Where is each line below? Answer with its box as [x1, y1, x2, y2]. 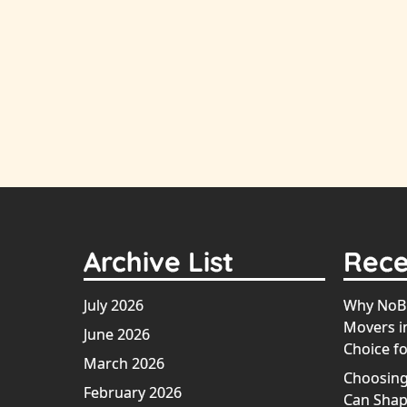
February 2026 [84, 382, 183, 403]
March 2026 [84, 353, 165, 374]
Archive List [84, 244, 234, 280]
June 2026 [84, 324, 151, 345]
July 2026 [84, 295, 144, 316]
